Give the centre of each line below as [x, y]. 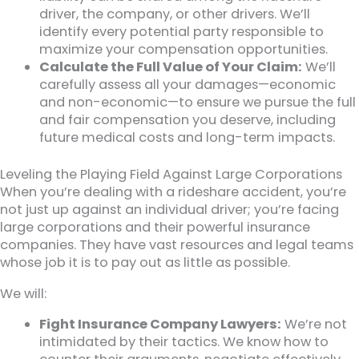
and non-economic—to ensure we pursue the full [198, 102]
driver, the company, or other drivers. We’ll [175, 14]
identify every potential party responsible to [182, 31]
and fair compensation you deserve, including [188, 119]
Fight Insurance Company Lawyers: [161, 324]
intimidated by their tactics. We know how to [184, 341]
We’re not [315, 324]
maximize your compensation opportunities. [184, 49]
